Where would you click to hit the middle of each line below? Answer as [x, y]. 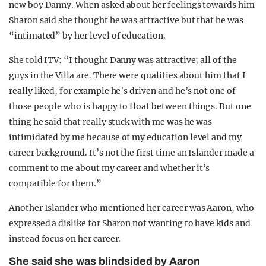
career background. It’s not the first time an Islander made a [132, 153]
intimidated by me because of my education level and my [125, 137]
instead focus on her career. [65, 239]
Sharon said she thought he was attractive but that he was [126, 20]
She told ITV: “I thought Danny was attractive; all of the [123, 60]
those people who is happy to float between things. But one [130, 106]
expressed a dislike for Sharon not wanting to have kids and [130, 223]
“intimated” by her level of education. [87, 36]
